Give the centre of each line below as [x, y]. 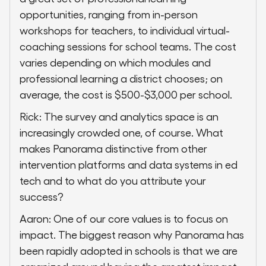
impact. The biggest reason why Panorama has [132, 235]
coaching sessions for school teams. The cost [128, 46]
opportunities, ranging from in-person [109, 14]
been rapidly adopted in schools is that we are [129, 251]
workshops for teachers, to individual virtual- [125, 30]
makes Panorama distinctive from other [113, 148]
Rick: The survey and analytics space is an [119, 116]
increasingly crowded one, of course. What [121, 132]
